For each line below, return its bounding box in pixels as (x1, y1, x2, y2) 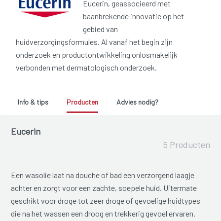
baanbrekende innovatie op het (83, 11, 184, 21)
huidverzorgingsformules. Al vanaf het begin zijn (16, 37, 173, 47)
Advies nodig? (116, 98, 158, 107)
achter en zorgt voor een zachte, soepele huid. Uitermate (11, 183, 197, 193)
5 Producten (163, 139, 210, 150)
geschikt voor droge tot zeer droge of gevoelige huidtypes (11, 196, 201, 206)
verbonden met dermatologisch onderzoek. (16, 63, 157, 73)
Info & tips (17, 98, 48, 107)
